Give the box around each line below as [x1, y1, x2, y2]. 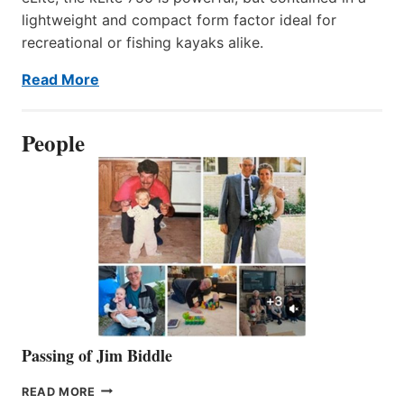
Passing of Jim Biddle [22, 343, 172, 367]
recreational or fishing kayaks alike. [22, 32, 263, 51]
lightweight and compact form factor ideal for [22, 10, 336, 29]
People [22, 125, 85, 160]
